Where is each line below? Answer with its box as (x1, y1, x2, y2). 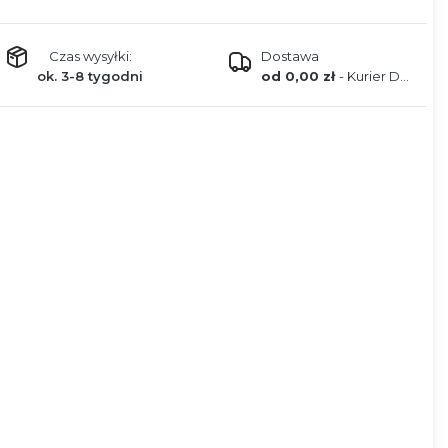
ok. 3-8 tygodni (37, 68, 143, 85)
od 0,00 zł (260, 68, 339, 85)
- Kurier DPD (338, 68, 400, 85)
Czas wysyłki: (48, 48, 132, 65)
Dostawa (260, 48, 319, 65)
